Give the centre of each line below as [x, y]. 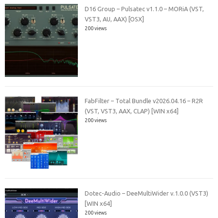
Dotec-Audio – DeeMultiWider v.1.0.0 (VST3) [147, 193]
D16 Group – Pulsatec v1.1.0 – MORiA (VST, [145, 9]
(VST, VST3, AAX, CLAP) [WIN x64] [132, 111]
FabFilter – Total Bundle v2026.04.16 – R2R [144, 101]
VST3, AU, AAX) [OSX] [115, 19]
